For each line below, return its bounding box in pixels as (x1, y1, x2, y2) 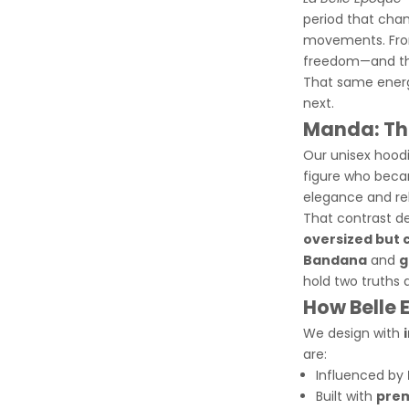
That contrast (303, 208, 395, 227)
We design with (303, 323, 404, 342)
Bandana (303, 250, 367, 269)
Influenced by (316, 365, 407, 384)
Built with (316, 386, 376, 405)
